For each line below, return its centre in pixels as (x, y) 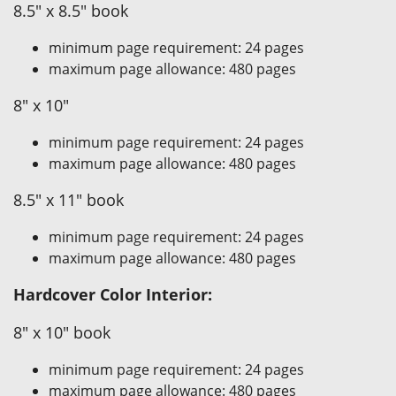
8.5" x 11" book (69, 200)
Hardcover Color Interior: (113, 294)
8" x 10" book (62, 332)
